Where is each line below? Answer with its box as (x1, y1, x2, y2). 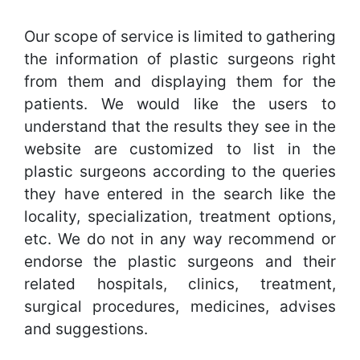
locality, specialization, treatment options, (24, 207, 336, 226)
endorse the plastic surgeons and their (24, 252, 336, 271)
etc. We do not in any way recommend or (24, 230, 336, 248)
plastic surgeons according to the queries (24, 162, 336, 181)
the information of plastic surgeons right (24, 50, 336, 68)
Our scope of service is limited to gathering (24, 27, 336, 46)
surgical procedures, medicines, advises (24, 297, 336, 316)
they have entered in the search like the (24, 185, 336, 203)
